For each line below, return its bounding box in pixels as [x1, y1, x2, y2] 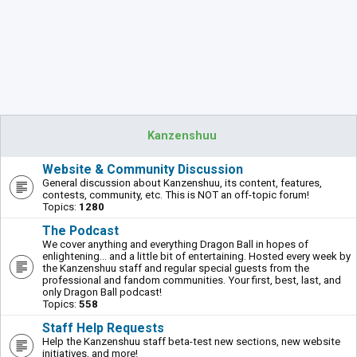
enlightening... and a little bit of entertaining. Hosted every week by [42, 250, 351, 262]
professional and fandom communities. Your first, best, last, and [42, 274, 341, 286]
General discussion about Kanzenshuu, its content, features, [42, 177, 322, 189]
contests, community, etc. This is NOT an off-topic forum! [42, 189, 309, 201]
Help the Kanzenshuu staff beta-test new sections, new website [42, 335, 340, 347]
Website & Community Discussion [42, 162, 243, 177]
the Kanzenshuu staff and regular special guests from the [42, 262, 309, 274]
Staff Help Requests [42, 320, 164, 335]
